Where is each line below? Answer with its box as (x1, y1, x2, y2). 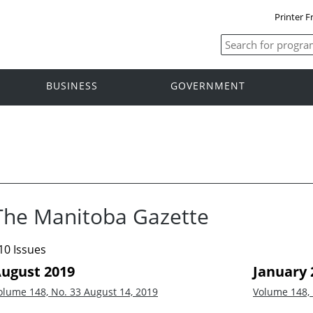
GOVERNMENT (170, 79, 245, 93)
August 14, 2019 (84, 284, 158, 298)
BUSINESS (46, 79, 98, 93)
